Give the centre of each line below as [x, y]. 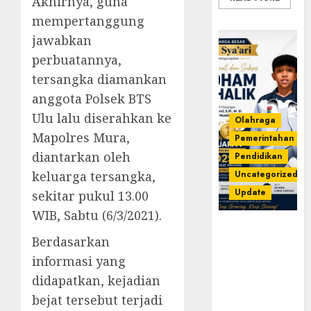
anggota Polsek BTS [92, 98]
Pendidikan [259, 156]
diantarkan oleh [81, 157]
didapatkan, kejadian [96, 280]
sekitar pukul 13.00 [90, 195]
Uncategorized [267, 174]
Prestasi [243, 228]
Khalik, [240, 274]
